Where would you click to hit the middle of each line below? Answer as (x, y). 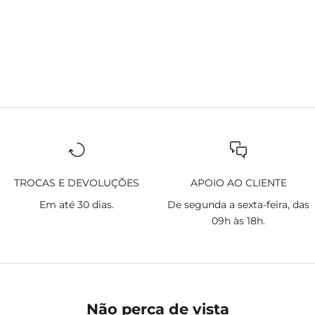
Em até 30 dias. (76, 205)
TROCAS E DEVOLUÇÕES (76, 183)
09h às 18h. (239, 221)
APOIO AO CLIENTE (238, 183)
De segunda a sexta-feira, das (239, 205)
